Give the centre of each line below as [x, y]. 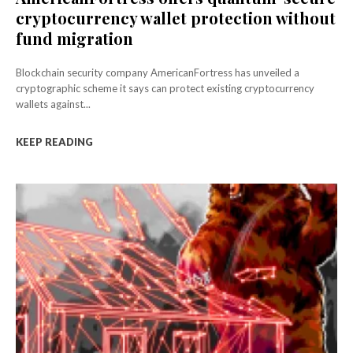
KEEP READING [54, 142]
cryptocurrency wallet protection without [176, 18]
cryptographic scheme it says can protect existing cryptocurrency [165, 89]
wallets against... [53, 104]
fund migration [74, 39]
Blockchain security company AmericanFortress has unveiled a [158, 73]
